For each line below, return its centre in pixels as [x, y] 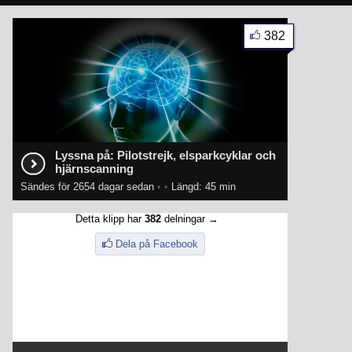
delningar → [190, 219]
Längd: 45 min [202, 187]
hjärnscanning [94, 169]
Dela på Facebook [157, 244]
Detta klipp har [110, 219]
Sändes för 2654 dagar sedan [89, 187]
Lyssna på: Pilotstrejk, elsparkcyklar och [165, 155]
